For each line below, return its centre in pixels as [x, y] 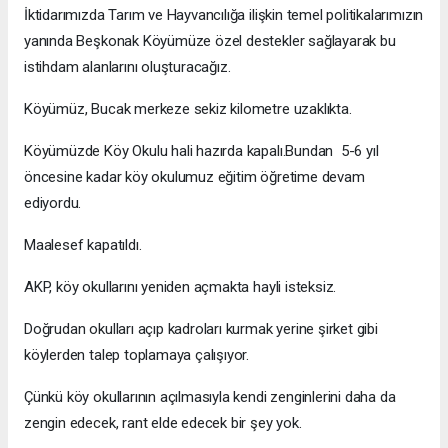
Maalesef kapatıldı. [83, 244]
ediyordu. [53, 202]
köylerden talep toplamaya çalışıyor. [137, 354]
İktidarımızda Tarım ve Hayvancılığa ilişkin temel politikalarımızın [224, 14]
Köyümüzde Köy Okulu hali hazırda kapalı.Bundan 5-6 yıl [201, 150]
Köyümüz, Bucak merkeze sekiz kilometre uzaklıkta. [188, 108]
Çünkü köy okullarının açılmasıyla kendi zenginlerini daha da [210, 396]
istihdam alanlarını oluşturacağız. [127, 66]
